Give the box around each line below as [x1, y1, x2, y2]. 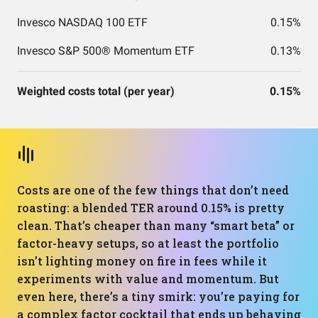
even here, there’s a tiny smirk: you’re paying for [17, 289, 300, 304]
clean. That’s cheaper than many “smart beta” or [17, 218, 295, 233]
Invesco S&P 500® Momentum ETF [17, 44, 194, 57]
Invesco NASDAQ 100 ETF [17, 16, 148, 29]
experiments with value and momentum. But [17, 271, 279, 286]
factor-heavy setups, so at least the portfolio [17, 236, 279, 251]
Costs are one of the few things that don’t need [17, 182, 289, 197]
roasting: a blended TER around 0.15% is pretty [17, 200, 285, 215]
